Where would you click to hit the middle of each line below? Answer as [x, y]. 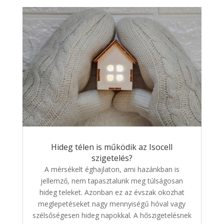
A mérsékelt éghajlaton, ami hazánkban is [112, 169]
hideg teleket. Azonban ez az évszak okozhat [112, 192]
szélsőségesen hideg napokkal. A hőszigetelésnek [112, 215]
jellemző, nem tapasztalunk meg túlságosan [112, 181]
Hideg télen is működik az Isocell [112, 147]
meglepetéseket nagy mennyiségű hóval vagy [112, 204]
